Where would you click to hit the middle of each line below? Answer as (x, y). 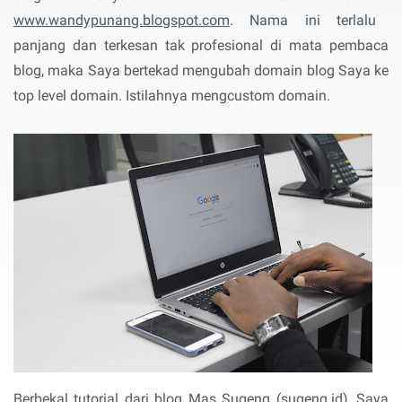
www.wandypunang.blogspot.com (122, 20)
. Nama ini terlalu (303, 20)
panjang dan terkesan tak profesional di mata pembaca (201, 45)
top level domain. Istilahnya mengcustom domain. (174, 96)
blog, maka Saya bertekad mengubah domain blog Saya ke (201, 70)
